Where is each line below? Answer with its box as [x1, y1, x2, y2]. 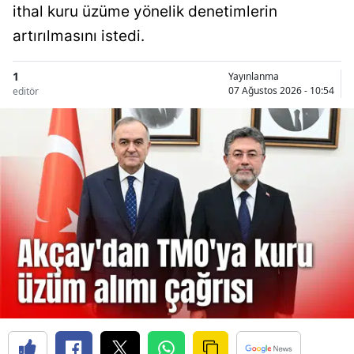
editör [13, 85, 39, 99]
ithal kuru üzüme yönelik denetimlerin [13, 2, 277, 21]
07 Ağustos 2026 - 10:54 [228, 83, 334, 97]
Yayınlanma [228, 69, 279, 83]
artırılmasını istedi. [13, 27, 145, 46]
